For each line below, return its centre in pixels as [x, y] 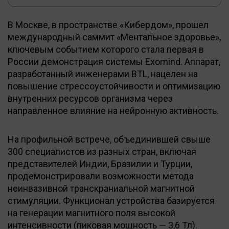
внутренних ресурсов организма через [90, 98]
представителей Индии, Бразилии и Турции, [100, 164]
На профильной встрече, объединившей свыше [109, 139]
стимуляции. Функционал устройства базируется [111, 200]
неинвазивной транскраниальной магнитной [101, 188]
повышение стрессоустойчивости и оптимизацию [114, 86]
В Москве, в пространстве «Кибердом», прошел [108, 25]
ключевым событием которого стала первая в [106, 49]
